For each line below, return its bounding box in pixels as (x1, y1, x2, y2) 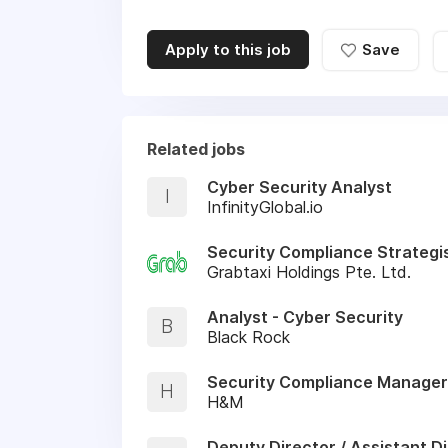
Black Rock (207, 326, 290, 347)
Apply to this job (165, 40, 291, 60)
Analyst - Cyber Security (207, 306, 403, 327)
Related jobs (147, 138, 245, 159)
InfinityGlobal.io (207, 196, 323, 217)
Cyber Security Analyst (207, 176, 392, 197)
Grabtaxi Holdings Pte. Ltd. (207, 261, 411, 282)
